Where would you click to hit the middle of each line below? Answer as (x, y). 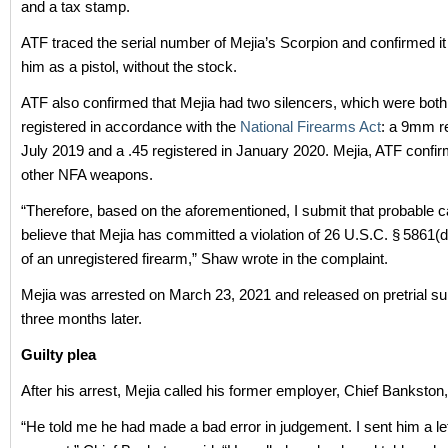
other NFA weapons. (87, 175)
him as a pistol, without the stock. (129, 67)
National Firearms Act (310, 127)
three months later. (81, 319)
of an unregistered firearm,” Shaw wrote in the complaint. (204, 259)
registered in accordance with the (130, 127)
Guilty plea (58, 355)
